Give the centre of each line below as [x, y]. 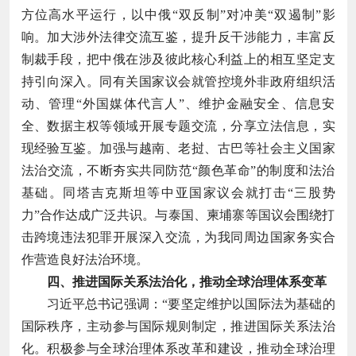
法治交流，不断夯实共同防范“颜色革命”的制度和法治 [178, 170]
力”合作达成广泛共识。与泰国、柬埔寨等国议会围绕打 [178, 215]
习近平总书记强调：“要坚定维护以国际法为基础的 [191, 304]
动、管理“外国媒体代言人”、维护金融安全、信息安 [178, 103]
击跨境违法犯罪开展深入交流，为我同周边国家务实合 [178, 237]
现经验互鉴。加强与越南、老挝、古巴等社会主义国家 [178, 148]
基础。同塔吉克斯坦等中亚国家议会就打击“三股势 [178, 192]
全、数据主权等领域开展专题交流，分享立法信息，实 [178, 126]
